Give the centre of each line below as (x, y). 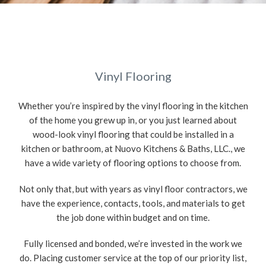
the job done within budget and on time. (133, 218)
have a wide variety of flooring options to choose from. (133, 163)
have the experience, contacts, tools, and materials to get (133, 203)
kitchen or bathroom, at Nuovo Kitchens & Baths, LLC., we (133, 149)
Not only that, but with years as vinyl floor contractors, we (133, 189)
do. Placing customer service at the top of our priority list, (133, 258)
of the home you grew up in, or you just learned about (133, 120)
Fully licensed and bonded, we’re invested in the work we (133, 244)
